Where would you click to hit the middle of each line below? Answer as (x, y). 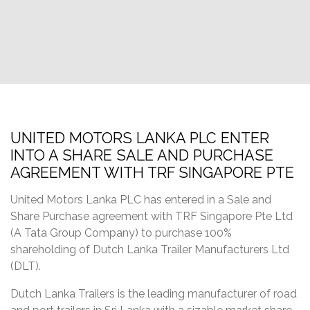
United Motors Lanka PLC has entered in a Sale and (141, 200)
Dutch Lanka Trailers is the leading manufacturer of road (154, 294)
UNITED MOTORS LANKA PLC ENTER (140, 138)
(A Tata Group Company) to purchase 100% (121, 233)
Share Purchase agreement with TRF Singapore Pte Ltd (152, 217)
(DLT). (26, 266)
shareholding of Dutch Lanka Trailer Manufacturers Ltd (150, 250)
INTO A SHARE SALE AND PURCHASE (142, 156)
